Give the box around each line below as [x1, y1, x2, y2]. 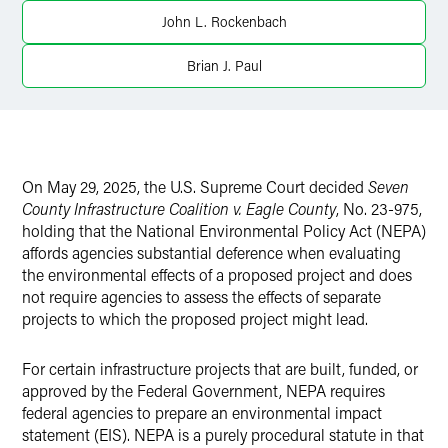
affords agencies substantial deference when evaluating [22, 242, 401, 263]
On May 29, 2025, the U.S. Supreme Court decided [22, 176, 368, 197]
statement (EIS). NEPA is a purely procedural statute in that [22, 424, 424, 445]
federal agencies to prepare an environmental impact [22, 402, 382, 423]
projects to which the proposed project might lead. [22, 308, 368, 329]
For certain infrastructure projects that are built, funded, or [22, 358, 418, 379]
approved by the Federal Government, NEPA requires [22, 380, 385, 401]
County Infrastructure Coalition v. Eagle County [22, 198, 336, 219]
